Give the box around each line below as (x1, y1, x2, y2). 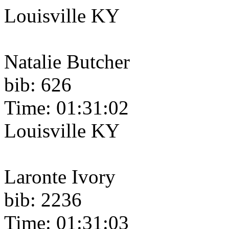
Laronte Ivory (4, 166, 116, 188)
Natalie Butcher (4, 51, 130, 73)
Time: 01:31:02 (4, 97, 129, 119)
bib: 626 (4, 74, 72, 96)
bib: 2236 (4, 189, 82, 211)
